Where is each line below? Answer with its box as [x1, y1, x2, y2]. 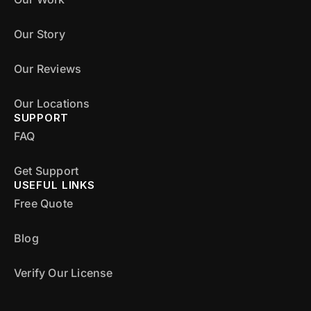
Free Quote [14, 196, 73, 210]
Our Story [14, 26, 65, 41]
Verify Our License [14, 265, 113, 280]
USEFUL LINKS [14, 178, 95, 192]
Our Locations [14, 96, 90, 110]
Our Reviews [14, 61, 82, 76]
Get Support [14, 163, 79, 178]
